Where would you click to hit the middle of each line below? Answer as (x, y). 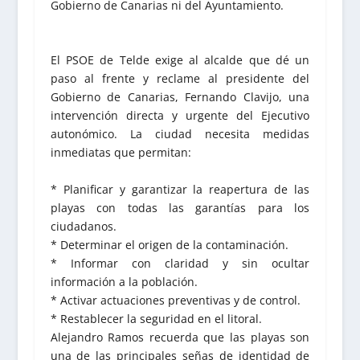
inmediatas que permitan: (121, 153)
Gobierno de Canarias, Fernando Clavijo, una (180, 97)
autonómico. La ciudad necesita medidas (180, 134)
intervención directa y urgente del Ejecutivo (180, 116)
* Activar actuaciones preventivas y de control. (175, 300)
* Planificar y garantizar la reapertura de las (180, 189)
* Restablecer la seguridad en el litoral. (156, 318)
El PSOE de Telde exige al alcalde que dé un (180, 60)
